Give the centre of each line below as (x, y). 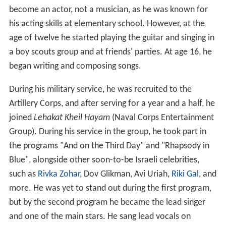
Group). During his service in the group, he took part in (107, 132)
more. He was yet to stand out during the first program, (110, 188)
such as (23, 174)
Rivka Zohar (59, 174)
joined (21, 118)
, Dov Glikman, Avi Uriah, (125, 174)
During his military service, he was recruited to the (100, 89)
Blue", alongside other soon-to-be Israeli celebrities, (104, 160)
